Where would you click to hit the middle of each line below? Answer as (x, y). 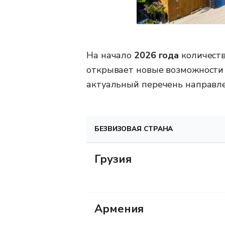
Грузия (113, 159)
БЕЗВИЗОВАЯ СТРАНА (134, 129)
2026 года (157, 55)
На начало (110, 55)
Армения (119, 209)
